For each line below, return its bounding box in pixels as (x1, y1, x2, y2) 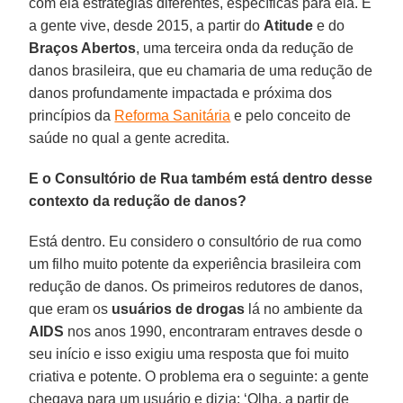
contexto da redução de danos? (29, 193, 247, 209)
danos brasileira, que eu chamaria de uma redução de (29, 62, 373, 78)
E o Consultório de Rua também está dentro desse (29, 170, 373, 186)
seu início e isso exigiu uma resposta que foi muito (29, 345, 350, 362)
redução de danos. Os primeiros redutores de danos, (29, 278, 363, 294)
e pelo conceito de (230, 107, 352, 123)
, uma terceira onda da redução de (136, 40, 354, 56)
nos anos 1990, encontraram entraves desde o (64, 323, 363, 339)
